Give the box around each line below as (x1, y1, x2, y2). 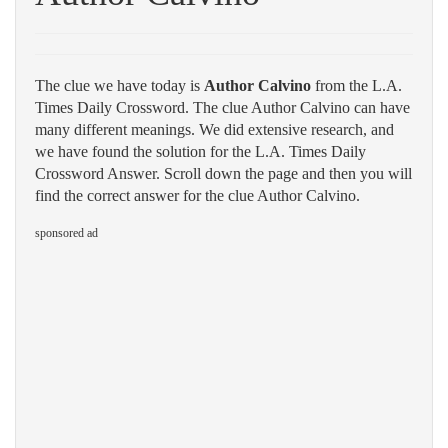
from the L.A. (311, 77, 402, 94)
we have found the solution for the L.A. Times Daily (35, 143, 366, 160)
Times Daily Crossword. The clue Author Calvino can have (35, 99, 410, 116)
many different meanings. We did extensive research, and (35, 121, 394, 138)
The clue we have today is (35, 77, 204, 94)
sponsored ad (35, 226, 98, 240)
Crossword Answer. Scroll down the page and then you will (35, 165, 412, 182)
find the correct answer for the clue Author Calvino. (35, 187, 360, 204)
